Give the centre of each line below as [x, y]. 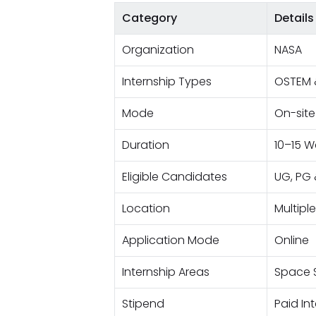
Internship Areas [165, 272]
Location [146, 208]
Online [291, 240]
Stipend [143, 304]
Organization [158, 50]
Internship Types [166, 81]
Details [294, 18]
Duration [145, 145]
